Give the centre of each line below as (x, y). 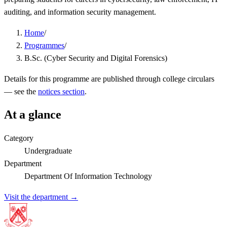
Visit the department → (41, 197)
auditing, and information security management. (80, 12)
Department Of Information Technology (88, 176)
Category (19, 138)
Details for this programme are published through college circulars (109, 79)
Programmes (44, 45)
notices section (61, 91)
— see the (20, 91)
